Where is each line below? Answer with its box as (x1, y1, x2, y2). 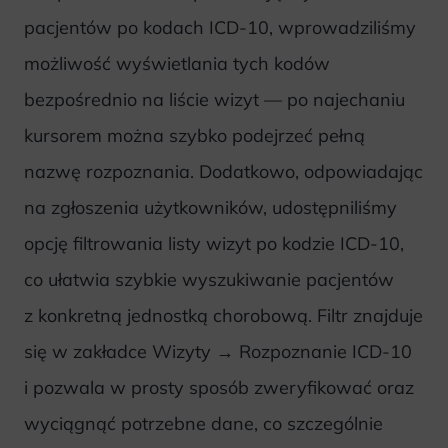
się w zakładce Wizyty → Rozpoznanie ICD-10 (24, 339, 412, 363)
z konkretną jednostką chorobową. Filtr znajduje (24, 303, 423, 327)
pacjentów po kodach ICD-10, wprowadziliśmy (24, 15, 416, 39)
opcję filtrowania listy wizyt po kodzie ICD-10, (24, 231, 404, 255)
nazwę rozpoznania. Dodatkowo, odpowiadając (24, 159, 423, 183)
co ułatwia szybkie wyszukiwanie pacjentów (24, 267, 394, 291)
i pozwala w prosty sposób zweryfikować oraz (24, 375, 414, 399)
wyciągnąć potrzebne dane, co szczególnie (24, 411, 383, 435)
